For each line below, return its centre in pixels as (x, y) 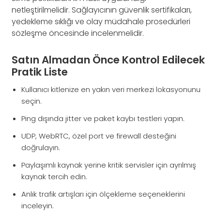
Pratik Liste (40, 72)
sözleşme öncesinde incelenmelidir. (78, 33)
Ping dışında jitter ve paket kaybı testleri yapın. (103, 119)
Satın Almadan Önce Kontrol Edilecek (108, 60)
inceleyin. (38, 206)
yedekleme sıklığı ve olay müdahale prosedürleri (101, 22)
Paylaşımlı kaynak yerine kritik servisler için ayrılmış (109, 165)
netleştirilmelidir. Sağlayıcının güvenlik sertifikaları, (102, 10)
